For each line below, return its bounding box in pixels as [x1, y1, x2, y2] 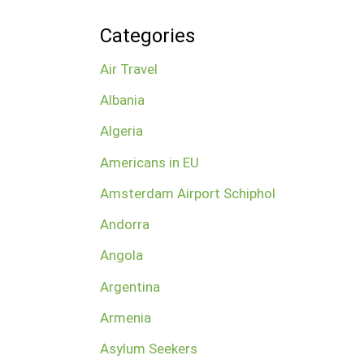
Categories [99, 24, 195, 47]
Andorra [99, 216, 149, 233]
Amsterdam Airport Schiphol [99, 184, 275, 201]
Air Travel [99, 60, 158, 77]
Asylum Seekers [99, 340, 197, 357]
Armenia [99, 309, 151, 326]
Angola [99, 247, 143, 264]
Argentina [99, 278, 160, 295]
